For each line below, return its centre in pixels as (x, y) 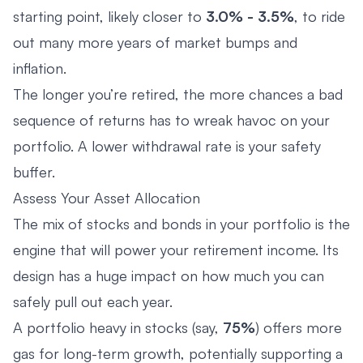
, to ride (320, 16)
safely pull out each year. (93, 301)
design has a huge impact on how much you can (169, 275)
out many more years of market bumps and (155, 42)
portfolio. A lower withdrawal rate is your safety (167, 145)
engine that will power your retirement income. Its (176, 249)
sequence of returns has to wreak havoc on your (171, 120)
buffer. (34, 171)
